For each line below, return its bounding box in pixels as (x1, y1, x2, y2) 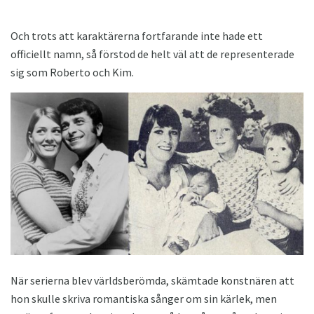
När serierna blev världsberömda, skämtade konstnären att (11, 273, 294, 288)
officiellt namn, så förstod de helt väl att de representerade (11, 46, 294, 61)
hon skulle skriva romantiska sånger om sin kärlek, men (11, 292, 277, 306)
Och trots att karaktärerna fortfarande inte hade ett (11, 28, 263, 43)
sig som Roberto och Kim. (11, 64, 134, 79)
